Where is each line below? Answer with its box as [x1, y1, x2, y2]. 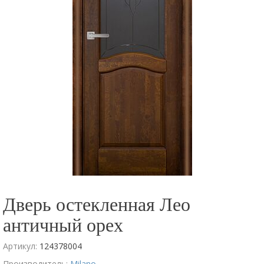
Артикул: [3, 240, 39, 252]
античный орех [3, 212, 123, 237]
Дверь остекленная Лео [3, 191, 190, 216]
